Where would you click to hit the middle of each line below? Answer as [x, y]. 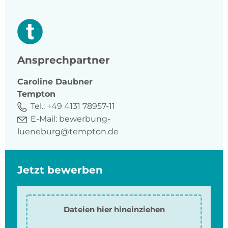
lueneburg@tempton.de [68, 131]
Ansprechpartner [64, 60]
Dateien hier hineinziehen [114, 209]
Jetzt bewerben [60, 170]
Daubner [74, 82]
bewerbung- [85, 119]
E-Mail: [44, 119]
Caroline [35, 82]
